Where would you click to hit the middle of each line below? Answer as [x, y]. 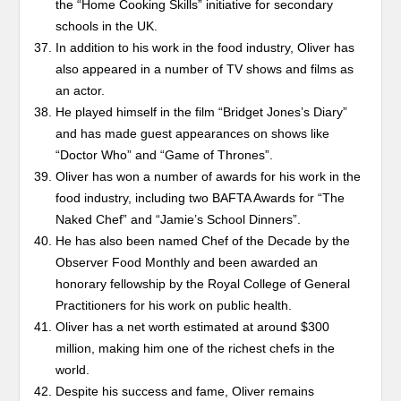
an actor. [81, 91]
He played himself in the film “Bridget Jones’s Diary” [202, 112]
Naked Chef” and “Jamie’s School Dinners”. [179, 220]
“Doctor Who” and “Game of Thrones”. [165, 155]
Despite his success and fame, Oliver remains [185, 392]
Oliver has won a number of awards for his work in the [209, 177]
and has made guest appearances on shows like [193, 134]
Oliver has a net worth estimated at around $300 [193, 327]
